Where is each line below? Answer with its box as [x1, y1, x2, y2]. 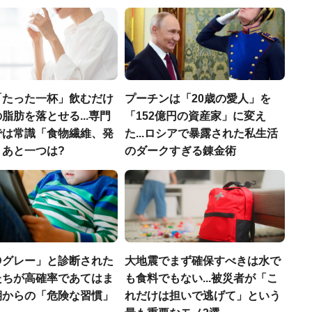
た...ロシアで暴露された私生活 [125, 127, 278, 139]
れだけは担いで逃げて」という [125, 290, 281, 302]
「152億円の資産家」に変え [125, 110, 266, 122]
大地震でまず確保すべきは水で [125, 255, 281, 267]
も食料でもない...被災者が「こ [125, 272, 278, 284]
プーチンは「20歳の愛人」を [125, 93, 271, 104]
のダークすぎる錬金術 [125, 145, 236, 157]
